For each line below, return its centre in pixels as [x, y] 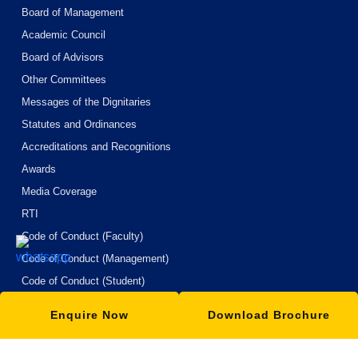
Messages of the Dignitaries [86, 102]
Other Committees [64, 80]
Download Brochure [268, 314]
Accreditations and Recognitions [96, 147]
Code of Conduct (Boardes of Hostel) [107, 304]
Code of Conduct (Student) [83, 281]
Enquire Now [89, 314]
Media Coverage [59, 192]
